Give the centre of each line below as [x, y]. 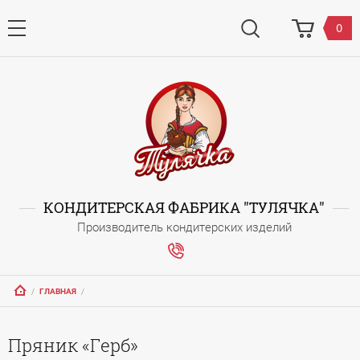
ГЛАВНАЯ [58, 291]
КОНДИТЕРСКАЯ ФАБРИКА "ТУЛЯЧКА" [184, 207]
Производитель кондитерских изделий [184, 227]
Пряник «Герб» [73, 345]
